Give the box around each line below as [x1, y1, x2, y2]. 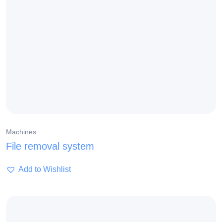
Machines [6, 128, 36, 136]
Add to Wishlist [18, 165, 71, 174]
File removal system [6, 141, 94, 152]
